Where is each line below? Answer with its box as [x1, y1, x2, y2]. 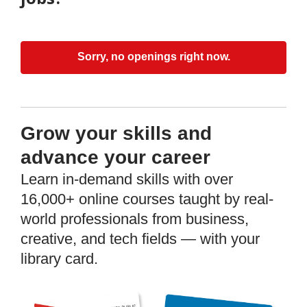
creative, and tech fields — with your [21, 230, 260, 248]
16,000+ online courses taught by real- [21, 191, 273, 208]
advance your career [21, 147, 210, 169]
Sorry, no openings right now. [77, 51, 230, 63]
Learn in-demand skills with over [21, 171, 233, 188]
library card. [21, 250, 98, 268]
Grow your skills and [21, 123, 212, 145]
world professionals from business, [21, 210, 249, 228]
